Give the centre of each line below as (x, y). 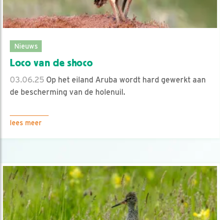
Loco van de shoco (52, 63)
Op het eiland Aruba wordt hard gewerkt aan (125, 80)
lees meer (26, 123)
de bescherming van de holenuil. (68, 92)
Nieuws (26, 46)
